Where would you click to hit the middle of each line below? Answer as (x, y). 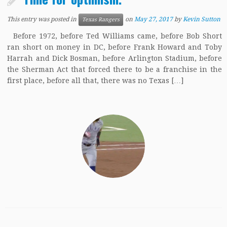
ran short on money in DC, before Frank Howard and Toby (115, 47)
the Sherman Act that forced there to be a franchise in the (115, 69)
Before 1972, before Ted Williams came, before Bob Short (115, 36)
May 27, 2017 (154, 20)
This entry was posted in (43, 20)
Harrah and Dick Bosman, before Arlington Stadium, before (115, 58)
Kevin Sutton (202, 20)
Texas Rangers (101, 20)
